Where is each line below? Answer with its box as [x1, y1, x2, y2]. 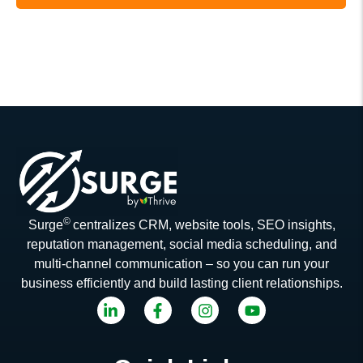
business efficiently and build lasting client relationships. [20, 275, 343, 290]
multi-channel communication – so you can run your [34, 256, 329, 271]
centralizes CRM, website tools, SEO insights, [72, 217, 335, 232]
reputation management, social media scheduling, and [26, 237, 337, 251]
